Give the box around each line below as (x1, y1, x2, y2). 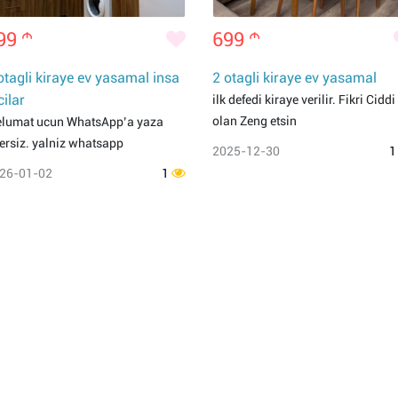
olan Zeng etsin (212, 114, 297, 128)
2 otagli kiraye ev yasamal (212, 69, 377, 86)
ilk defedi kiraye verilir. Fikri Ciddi (212, 92, 395, 107)
